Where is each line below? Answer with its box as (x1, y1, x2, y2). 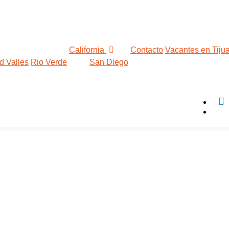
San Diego (89, 57, 128, 66)
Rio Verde (31, 57, 67, 66)
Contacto (130, 45, 163, 54)
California (69, 45, 106, 54)
